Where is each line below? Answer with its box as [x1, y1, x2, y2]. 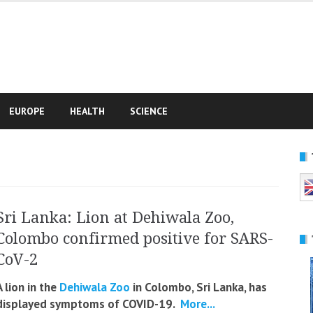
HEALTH [70, 105, 105, 117]
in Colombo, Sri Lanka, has [130, 279, 267, 295]
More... [177, 296, 215, 312]
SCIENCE [130, 105, 168, 117]
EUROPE [9, 105, 45, 117]
